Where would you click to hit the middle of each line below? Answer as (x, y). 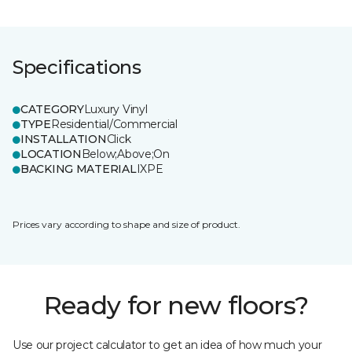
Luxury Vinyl (115, 109)
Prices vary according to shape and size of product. (126, 224)
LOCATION (51, 154)
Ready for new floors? (176, 305)
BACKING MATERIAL (79, 169)
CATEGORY (52, 109)
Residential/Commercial (114, 124)
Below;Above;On (125, 154)
